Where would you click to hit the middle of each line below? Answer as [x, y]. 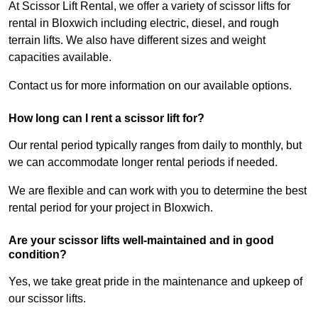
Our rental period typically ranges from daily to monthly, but [155, 146]
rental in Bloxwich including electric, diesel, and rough [144, 23]
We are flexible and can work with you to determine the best [158, 191]
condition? [38, 255]
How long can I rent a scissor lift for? [106, 119]
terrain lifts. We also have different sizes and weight [137, 40]
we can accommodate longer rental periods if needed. [143, 163]
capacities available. [60, 57]
